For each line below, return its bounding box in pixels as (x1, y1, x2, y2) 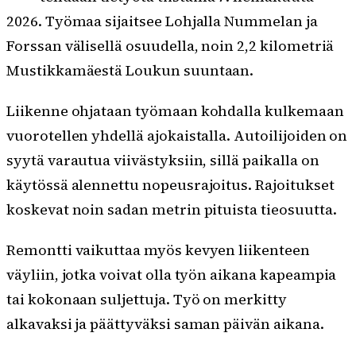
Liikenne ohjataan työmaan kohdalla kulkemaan (6, 101, 344, 122)
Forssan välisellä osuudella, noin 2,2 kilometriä (6, 36, 335, 56)
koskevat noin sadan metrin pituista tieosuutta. (6, 199, 337, 220)
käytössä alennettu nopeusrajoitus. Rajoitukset (6, 175, 335, 195)
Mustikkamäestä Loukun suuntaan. (6, 60, 254, 81)
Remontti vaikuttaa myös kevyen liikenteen (6, 240, 310, 261)
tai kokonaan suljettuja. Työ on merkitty (6, 289, 287, 310)
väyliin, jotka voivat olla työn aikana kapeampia (6, 265, 337, 285)
